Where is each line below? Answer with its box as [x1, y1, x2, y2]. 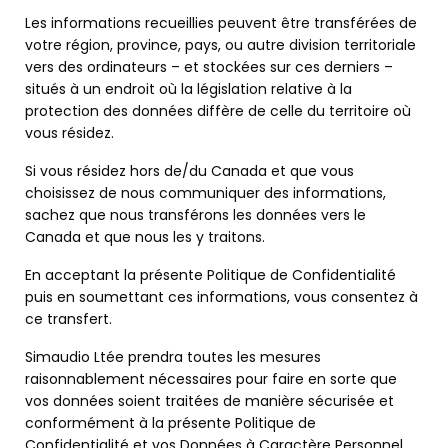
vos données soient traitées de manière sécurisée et [25, 391, 394, 411]
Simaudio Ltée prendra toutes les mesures [25, 347, 321, 367]
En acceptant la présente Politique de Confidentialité [25, 265, 396, 285]
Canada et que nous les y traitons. [25, 227, 265, 247]
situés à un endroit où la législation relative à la [25, 79, 352, 99]
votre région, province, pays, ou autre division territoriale [25, 35, 416, 55]
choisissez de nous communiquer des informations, [25, 183, 386, 203]
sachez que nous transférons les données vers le [25, 205, 366, 225]
